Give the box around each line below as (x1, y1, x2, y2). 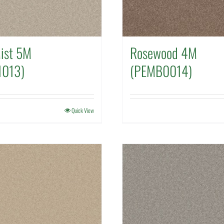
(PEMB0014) (130, 60, 192, 81)
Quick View (71, 106, 94, 114)
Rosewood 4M (130, 42, 197, 63)
